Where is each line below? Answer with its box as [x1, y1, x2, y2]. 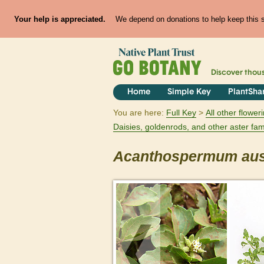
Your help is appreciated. [14, 14, 105, 24]
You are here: [113, 108, 164, 118]
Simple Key [167, 88, 211, 97]
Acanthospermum [113, 148, 237, 165]
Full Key [166, 108, 196, 118]
